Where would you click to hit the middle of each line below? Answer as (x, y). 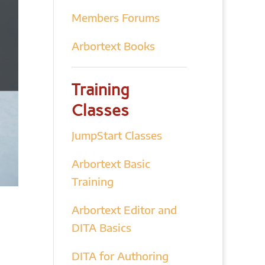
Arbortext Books (113, 46)
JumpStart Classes (117, 135)
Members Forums (115, 17)
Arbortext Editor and (124, 210)
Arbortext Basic (111, 164)
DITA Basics (101, 227)
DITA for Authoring (120, 256)
